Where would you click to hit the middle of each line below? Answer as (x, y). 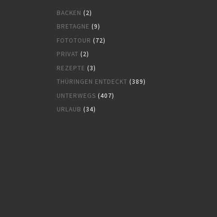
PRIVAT (68, 54)
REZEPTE (71, 68)
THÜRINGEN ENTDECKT (92, 82)
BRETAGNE (73, 27)
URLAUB (69, 109)
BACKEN (69, 13)
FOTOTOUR (74, 40)
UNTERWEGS (76, 95)
